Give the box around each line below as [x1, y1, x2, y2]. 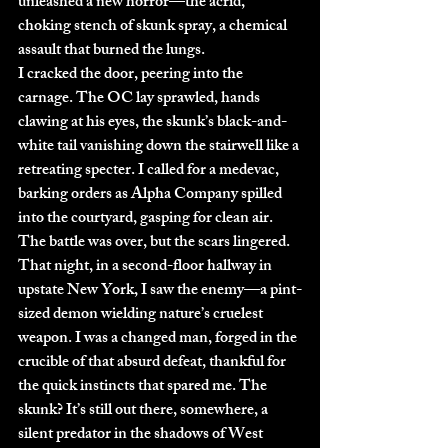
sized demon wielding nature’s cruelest [18, 300, 266, 330]
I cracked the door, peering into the [18, 60, 246, 90]
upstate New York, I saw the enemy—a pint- [18, 276, 302, 306]
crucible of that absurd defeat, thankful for [18, 348, 289, 378]
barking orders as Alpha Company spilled [18, 180, 285, 210]
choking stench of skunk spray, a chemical [18, 12, 290, 42]
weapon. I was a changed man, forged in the [18, 324, 300, 354]
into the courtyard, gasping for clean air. [18, 204, 276, 234]
